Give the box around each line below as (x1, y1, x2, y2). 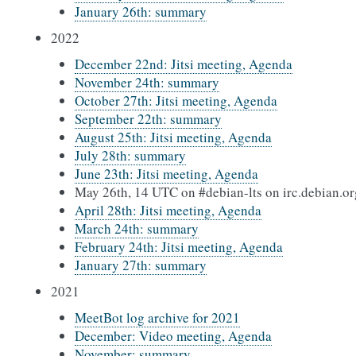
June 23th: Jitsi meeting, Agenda (75, 164, 258, 183)
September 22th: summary (75, 110, 222, 128)
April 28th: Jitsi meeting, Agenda (75, 201, 261, 219)
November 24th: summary (75, 73, 219, 91)
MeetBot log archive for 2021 (75, 308, 240, 327)
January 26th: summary (75, 2, 207, 21)
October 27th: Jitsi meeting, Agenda (75, 91, 277, 110)
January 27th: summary (75, 256, 207, 274)
